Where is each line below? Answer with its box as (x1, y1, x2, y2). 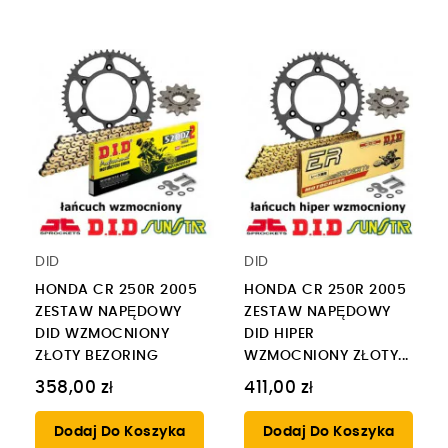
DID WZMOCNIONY (35, 327, 169, 342)
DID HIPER (244, 327, 315, 342)
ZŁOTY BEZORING (35, 349, 158, 364)
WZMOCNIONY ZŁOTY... (244, 349, 409, 364)
